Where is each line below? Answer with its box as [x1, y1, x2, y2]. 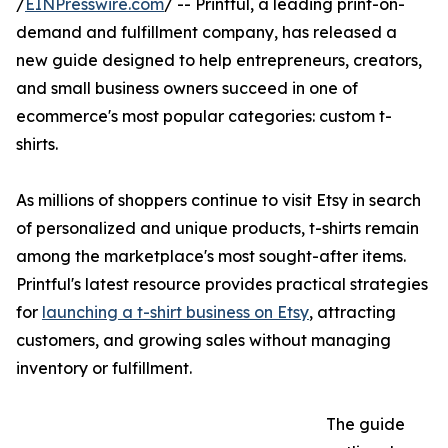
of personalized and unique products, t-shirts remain [16, 218, 419, 239]
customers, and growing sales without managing [16, 330, 391, 351]
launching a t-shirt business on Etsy [42, 302, 309, 323]
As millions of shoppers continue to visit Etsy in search [16, 190, 421, 211]
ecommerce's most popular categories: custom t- [16, 106, 392, 127]
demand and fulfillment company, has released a [16, 22, 397, 43]
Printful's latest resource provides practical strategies [16, 274, 428, 295]
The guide [326, 414, 405, 435]
